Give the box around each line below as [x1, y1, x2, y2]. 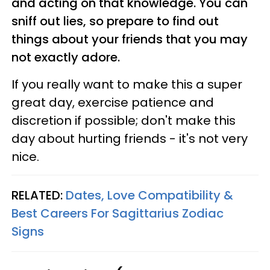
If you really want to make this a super [11, 76, 242, 93]
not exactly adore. [11, 49, 120, 66]
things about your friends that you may [11, 31, 248, 48]
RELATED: [11, 187, 66, 204]
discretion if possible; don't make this [11, 112, 236, 129]
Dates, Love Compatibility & [66, 187, 233, 204]
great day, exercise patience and [11, 94, 214, 111]
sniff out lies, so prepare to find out [11, 13, 219, 30]
